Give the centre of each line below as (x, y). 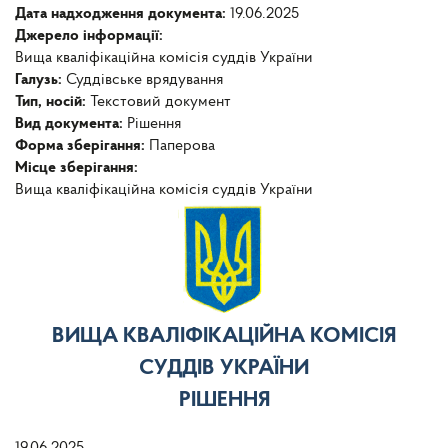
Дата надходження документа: (122, 14)
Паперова (182, 146)
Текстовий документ (160, 102)
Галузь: (40, 80)
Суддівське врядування (144, 80)
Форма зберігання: (82, 146)
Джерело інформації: (91, 36)
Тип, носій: (52, 102)
